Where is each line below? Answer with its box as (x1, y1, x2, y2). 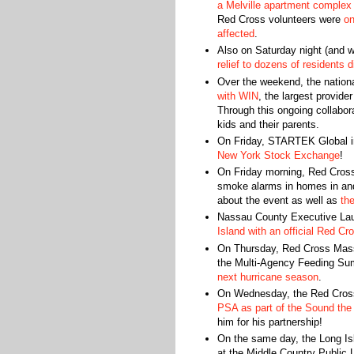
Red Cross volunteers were (217, 13, 344, 25)
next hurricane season (217, 270, 318, 283)
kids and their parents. (217, 118, 319, 130)
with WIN (217, 89, 258, 102)
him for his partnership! (217, 315, 326, 328)
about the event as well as (217, 194, 341, 206)
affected (217, 28, 254, 40)
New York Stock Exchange (217, 149, 340, 161)
